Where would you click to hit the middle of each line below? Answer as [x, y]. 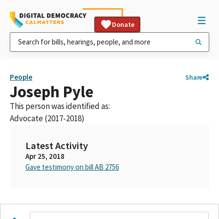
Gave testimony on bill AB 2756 [72, 167]
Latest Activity [57, 146]
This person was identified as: [60, 106]
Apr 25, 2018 [45, 156]
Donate [123, 24]
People [21, 77]
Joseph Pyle [52, 92]
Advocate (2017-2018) [47, 118]
